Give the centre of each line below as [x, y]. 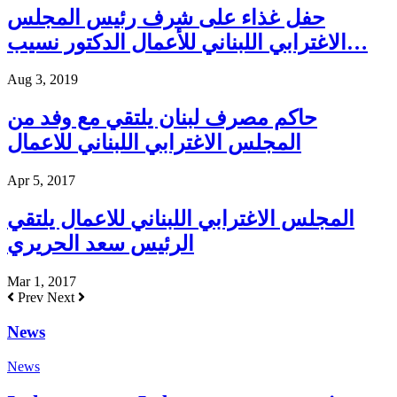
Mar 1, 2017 [42, 282]
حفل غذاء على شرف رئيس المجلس [166, 17]
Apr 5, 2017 [41, 181]
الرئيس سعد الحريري [101, 244]
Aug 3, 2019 [43, 80]
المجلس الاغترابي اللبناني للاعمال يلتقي [181, 219]
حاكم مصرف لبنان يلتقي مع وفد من [162, 118]
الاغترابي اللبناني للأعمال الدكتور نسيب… [357, 42]
